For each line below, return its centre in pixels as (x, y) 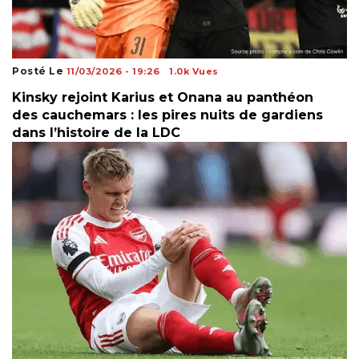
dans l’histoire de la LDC (96, 132)
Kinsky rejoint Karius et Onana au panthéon (163, 97)
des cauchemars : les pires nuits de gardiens (167, 115)
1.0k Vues (194, 71)
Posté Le (39, 71)
